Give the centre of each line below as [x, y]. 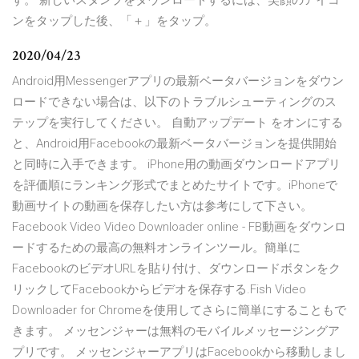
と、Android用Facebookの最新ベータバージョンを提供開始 [174, 144]
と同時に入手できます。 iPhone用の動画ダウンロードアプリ [176, 165]
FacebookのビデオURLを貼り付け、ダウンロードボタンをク [176, 269]
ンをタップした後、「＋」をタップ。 [114, 21]
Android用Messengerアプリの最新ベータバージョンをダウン [178, 81]
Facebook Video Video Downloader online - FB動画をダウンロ [179, 227]
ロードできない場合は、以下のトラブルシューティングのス [174, 102]
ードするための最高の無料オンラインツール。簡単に [156, 248]
